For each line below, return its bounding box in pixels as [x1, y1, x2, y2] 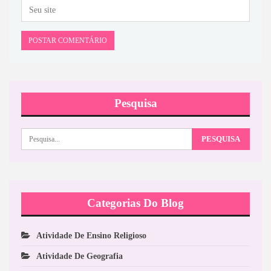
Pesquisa [114, 96, 157, 109]
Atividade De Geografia [36, 252, 123, 261]
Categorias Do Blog [87, 197, 184, 210]
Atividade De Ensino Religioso [36, 231, 146, 241]
